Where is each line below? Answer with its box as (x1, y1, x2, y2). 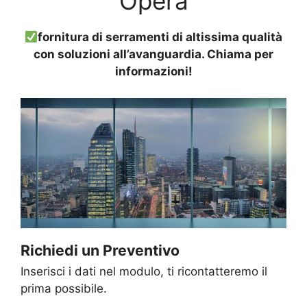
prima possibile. (21, 282, 107, 296)
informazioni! (114, 64, 193, 79)
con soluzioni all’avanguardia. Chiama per (34, 47, 273, 62)
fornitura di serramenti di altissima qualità (38, 30, 283, 45)
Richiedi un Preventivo (21, 241, 180, 260)
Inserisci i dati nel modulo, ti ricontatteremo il (21, 265, 267, 279)
